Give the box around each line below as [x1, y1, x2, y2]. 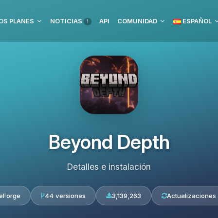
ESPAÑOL [181, 17, 212, 25]
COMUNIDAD [117, 17, 157, 25]
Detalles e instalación [67, 162, 151, 172]
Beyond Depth [48, 130, 170, 153]
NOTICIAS [50, 17, 84, 25]
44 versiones [45, 192, 86, 200]
